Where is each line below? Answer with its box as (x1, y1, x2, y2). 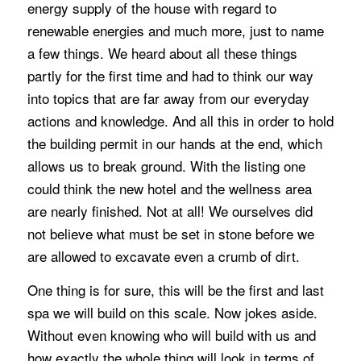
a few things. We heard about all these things (27, 42, 297, 63)
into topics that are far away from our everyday (27, 87, 309, 108)
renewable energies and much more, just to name (27, 19, 324, 40)
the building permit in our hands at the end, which (27, 132, 322, 153)
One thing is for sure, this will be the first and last (27, 280, 324, 301)
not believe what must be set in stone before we (27, 222, 314, 243)
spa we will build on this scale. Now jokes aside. (27, 302, 317, 323)
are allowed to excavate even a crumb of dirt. (27, 245, 300, 266)
